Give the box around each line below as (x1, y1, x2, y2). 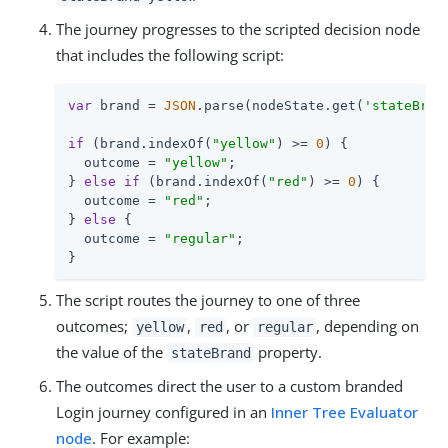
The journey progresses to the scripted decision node (56, 18, 420, 39)
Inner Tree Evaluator (271, 401, 418, 422)
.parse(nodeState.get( (196, 97, 364, 113)
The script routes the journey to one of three (56, 289, 360, 310)
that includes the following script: (56, 44, 284, 65)
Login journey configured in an (56, 401, 271, 422)
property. (254, 341, 323, 362)
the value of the (56, 341, 167, 362)
